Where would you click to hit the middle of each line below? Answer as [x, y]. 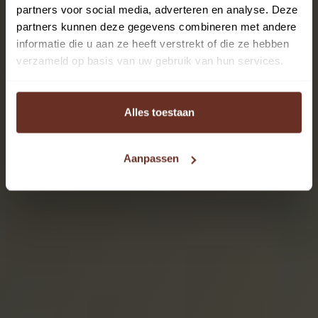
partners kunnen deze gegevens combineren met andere [157, 26]
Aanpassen [151, 158]
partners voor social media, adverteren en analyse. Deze [157, 9]
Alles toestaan [159, 112]
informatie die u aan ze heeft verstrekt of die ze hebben [153, 43]
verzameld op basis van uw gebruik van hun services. [150, 60]
